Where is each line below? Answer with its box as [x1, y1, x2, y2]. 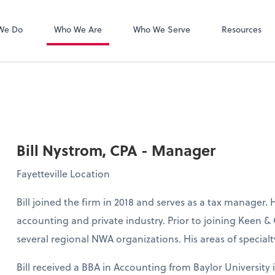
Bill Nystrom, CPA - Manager [16, 139, 215, 161]
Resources [221, 23, 261, 36]
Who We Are [53, 23, 102, 36]
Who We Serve [133, 23, 190, 36]
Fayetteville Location [16, 166, 110, 180]
